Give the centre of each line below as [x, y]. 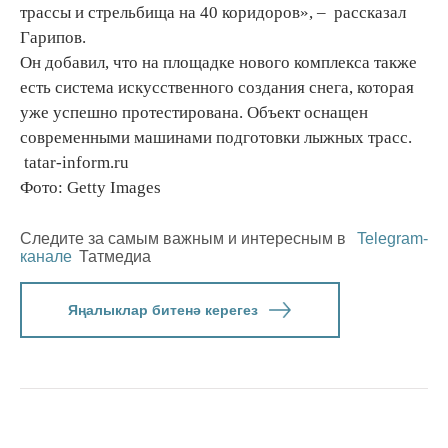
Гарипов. [53, 38]
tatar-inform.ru [74, 163]
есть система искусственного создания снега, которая [217, 88]
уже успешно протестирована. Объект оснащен [194, 113]
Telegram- [392, 239]
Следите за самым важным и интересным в [185, 239]
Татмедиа [115, 257]
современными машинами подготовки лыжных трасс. [218, 138]
